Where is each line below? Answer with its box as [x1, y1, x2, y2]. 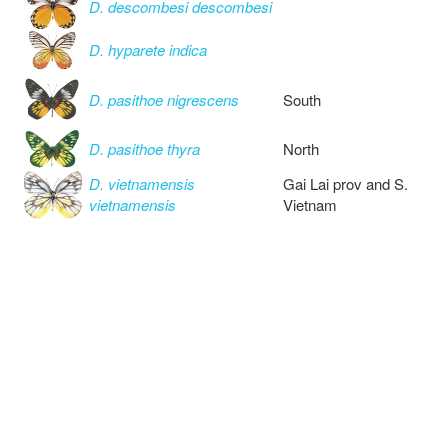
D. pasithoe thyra [89, 138, 200, 160]
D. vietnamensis [89, 173, 195, 195]
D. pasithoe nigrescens [89, 89, 239, 111]
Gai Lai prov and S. [283, 173, 408, 195]
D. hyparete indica [89, 39, 207, 61]
